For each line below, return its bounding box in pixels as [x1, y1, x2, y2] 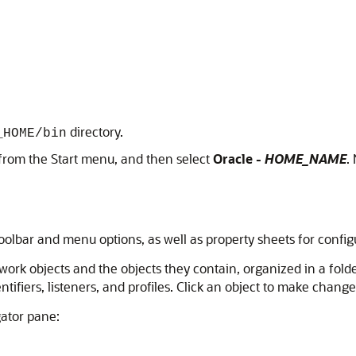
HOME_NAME [265, 150, 346, 167]
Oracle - [213, 150, 265, 167]
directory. [67, 123, 123, 140]
